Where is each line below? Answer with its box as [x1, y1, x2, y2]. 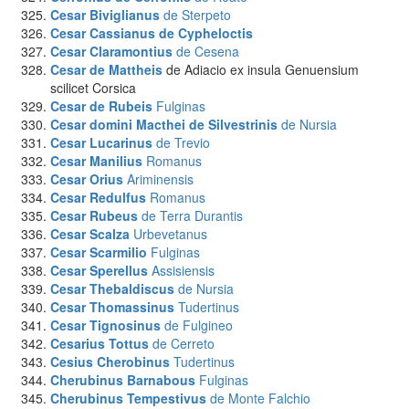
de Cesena [176, 42, 239, 60]
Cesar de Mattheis [50, 60, 163, 79]
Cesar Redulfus [50, 188, 146, 206]
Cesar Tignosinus [50, 316, 161, 334]
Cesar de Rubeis [50, 97, 152, 115]
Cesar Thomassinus [50, 298, 174, 316]
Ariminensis [127, 170, 194, 188]
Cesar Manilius [50, 152, 142, 170]
